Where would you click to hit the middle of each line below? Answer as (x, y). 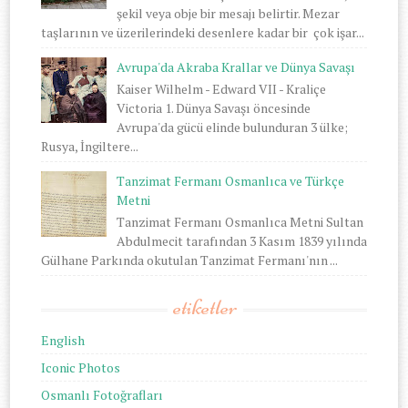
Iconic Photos (81, 367)
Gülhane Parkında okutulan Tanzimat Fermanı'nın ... (190, 260)
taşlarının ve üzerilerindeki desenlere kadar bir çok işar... (203, 33)
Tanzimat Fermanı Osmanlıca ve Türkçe (230, 180)
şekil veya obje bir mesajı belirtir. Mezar (228, 14)
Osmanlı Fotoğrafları (102, 394)
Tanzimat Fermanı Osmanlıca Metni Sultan (240, 221)
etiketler (205, 307)
